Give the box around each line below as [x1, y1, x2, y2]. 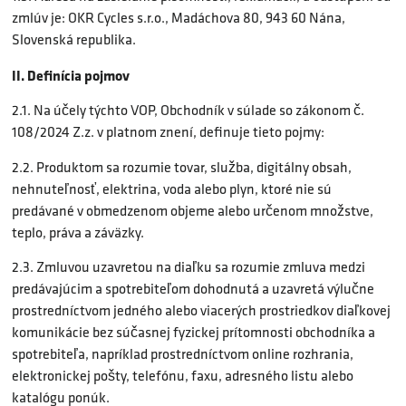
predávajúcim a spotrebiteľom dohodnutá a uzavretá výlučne [12, 277, 374, 299]
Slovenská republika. [12, 29, 136, 51]
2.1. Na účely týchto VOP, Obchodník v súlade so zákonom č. [12, 100, 364, 121]
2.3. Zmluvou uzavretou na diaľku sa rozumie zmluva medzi [12, 256, 365, 277]
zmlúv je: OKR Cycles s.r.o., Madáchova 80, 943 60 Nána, [12, 7, 345, 29]
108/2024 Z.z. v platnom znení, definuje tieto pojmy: [12, 121, 324, 143]
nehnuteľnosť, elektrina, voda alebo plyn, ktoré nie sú [12, 178, 332, 199]
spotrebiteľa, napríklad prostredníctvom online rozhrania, [12, 343, 353, 364]
